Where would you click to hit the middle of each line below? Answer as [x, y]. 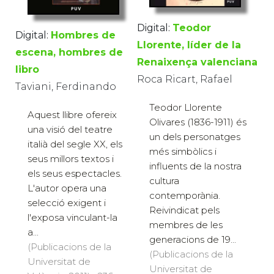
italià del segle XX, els [75, 144]
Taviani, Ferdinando [66, 87]
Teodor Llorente [186, 108]
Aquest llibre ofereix [72, 115]
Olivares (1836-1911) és [198, 122]
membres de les [186, 225]
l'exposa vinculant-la [72, 218]
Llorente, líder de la [189, 45]
